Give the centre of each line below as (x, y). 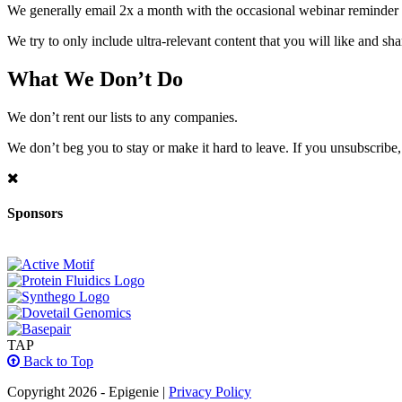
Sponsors (35, 214)
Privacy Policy (210, 392)
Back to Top (57, 362)
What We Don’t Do (95, 79)
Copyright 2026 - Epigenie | (88, 392)
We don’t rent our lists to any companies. (122, 117)
